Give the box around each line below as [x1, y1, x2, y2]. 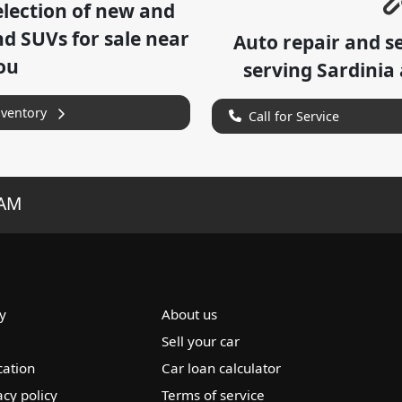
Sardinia [316, 57, 395, 83]
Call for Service [248, 107, 339, 125]
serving [242, 57, 317, 83]
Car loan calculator [162, 358, 282, 377]
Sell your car [162, 331, 240, 350]
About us [162, 304, 218, 323]
